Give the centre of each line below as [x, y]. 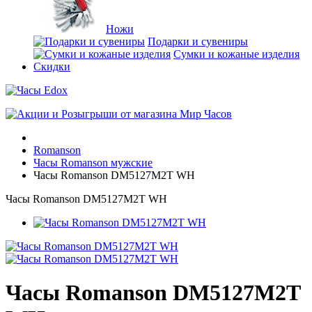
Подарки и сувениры [198, 41]
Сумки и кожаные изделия [236, 54]
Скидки [52, 67]
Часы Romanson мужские [93, 163]
